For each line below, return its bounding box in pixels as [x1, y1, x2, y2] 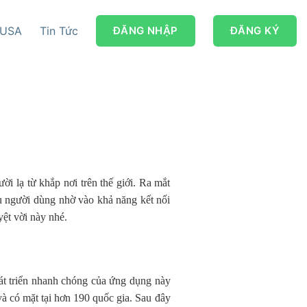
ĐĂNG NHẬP [112, 24, 178, 37]
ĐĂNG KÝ [230, 24, 280, 37]
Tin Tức [39, 24, 78, 38]
